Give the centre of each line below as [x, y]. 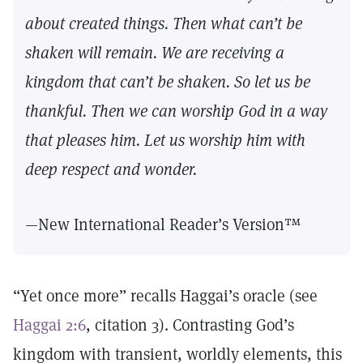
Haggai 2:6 [49, 325]
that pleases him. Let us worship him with [165, 140]
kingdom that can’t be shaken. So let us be [168, 82]
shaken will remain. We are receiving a [155, 53]
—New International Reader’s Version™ [165, 224]
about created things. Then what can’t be [164, 23]
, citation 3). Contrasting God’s [190, 325]
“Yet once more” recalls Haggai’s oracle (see [165, 296]
